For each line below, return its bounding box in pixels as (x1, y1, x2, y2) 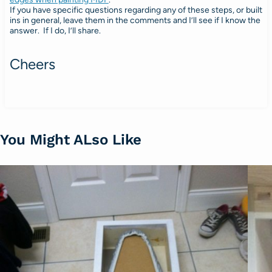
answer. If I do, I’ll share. (9, 25, 101, 36)
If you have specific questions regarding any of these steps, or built (9, 4, 262, 15)
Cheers (9, 55, 55, 73)
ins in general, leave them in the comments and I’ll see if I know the (9, 15, 260, 25)
